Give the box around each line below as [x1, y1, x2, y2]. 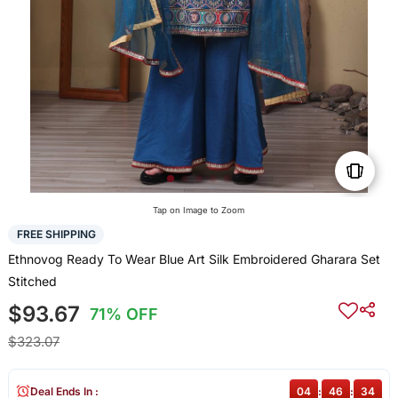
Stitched [7, 273, 57, 289]
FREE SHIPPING [16, 227, 96, 242]
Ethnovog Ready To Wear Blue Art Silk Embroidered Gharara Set [7, 251, 380, 267]
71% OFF [90, 304, 159, 323]
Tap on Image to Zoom [153, 205, 245, 216]
